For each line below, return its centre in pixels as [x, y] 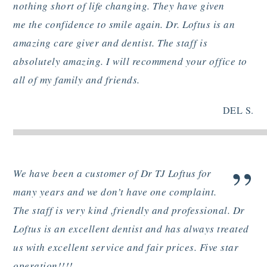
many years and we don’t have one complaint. [115, 192]
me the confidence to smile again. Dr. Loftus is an [124, 24]
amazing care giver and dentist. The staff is [111, 42]
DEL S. [238, 110]
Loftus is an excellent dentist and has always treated [131, 229]
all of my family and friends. [77, 79]
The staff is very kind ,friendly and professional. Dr [129, 210]
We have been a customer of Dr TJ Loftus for [112, 173]
